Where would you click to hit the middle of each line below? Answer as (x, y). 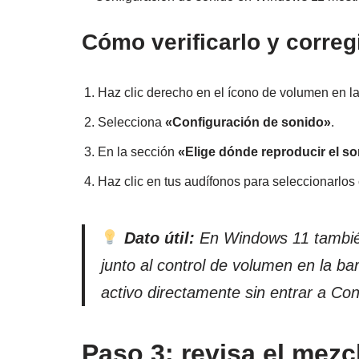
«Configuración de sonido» (248, 123)
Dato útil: (159, 238)
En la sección (138, 152)
